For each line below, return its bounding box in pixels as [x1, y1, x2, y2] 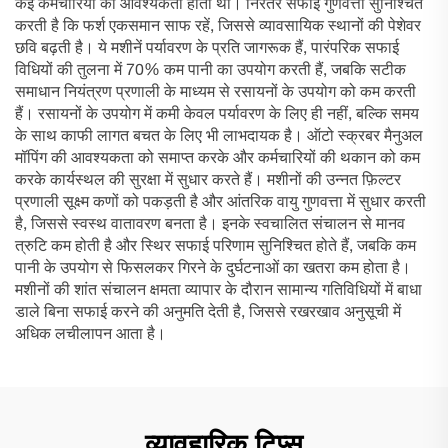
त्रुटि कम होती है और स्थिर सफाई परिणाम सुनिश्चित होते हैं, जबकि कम [15, 240, 416, 256]
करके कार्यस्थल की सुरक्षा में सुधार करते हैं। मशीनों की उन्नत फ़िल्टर [15, 174, 401, 190]
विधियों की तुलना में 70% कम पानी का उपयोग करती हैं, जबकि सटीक [15, 64, 406, 80]
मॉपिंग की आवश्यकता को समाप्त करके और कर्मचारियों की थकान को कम [15, 152, 420, 168]
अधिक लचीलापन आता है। [15, 328, 166, 344]
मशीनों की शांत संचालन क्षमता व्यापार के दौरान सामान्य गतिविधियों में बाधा [15, 284, 422, 300]
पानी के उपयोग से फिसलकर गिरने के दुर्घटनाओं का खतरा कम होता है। [15, 262, 411, 278]
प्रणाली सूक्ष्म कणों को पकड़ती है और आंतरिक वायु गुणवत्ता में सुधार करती [15, 196, 426, 212]
